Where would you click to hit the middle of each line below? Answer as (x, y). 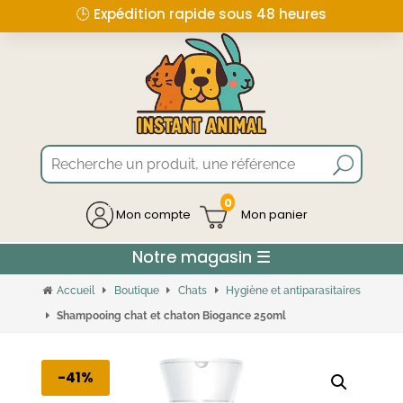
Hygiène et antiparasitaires (294, 291)
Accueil (76, 291)
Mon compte (152, 214)
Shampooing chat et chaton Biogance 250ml (172, 316)
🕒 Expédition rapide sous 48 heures (201, 13)
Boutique (136, 291)
